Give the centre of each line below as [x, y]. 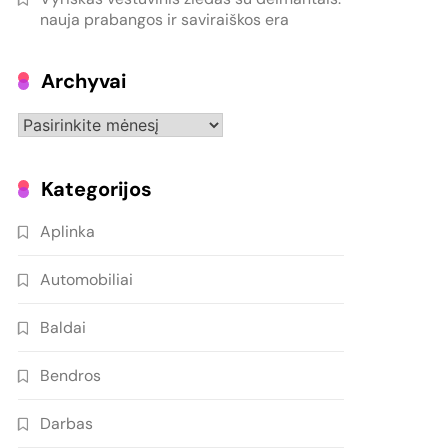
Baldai [63, 328]
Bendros [71, 376]
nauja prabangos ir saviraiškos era [165, 20]
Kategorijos [97, 189]
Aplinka [68, 232]
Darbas [67, 424]
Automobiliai [87, 280]
